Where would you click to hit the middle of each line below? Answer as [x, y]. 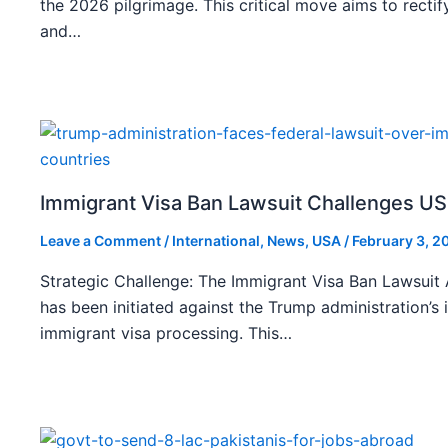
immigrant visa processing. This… [166, 333]
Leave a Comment [100, 241]
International [216, 241]
